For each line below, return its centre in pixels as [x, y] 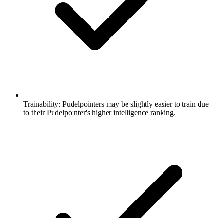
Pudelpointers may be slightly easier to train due [135, 104]
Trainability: [42, 104]
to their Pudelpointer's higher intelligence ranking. [100, 112]
